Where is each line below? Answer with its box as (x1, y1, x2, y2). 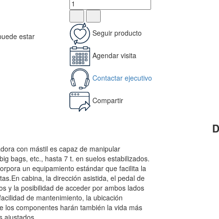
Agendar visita (92, 50, 136, 60)
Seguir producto (92, 27, 142, 38)
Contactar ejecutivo (92, 72, 152, 83)
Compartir (92, 95, 123, 105)
